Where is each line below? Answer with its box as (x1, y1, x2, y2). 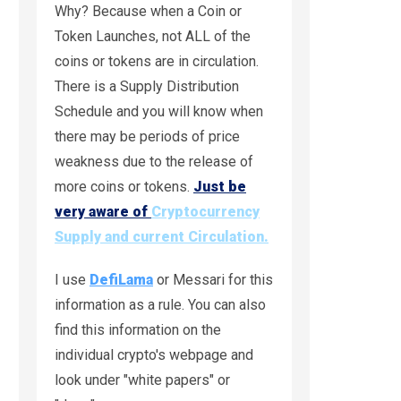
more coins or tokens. (55, 177, 193, 195)
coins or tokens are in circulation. (55, 52, 259, 70)
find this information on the (55, 320, 221, 338)
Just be (193, 177, 246, 195)
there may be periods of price (55, 127, 240, 145)
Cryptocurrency (151, 202, 260, 220)
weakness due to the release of (55, 152, 253, 170)
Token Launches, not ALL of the (55, 27, 251, 45)
